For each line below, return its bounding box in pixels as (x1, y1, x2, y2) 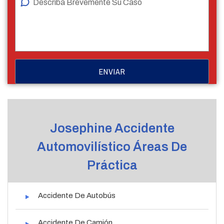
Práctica (86, 158, 137, 172)
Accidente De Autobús (38, 191, 115, 199)
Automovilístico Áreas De (37, 139, 187, 153)
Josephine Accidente (49, 121, 174, 135)
